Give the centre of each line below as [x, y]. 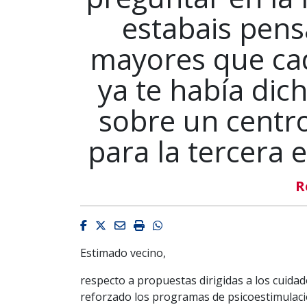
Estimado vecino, [123, 253]
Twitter [124, 224]
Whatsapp [188, 224]
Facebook [111, 224]
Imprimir [166, 224]
